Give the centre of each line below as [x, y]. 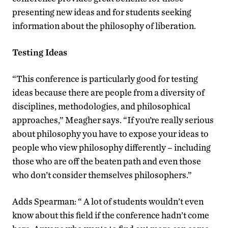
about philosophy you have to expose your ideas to [110, 133]
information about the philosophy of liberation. [104, 25]
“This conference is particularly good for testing [105, 78]
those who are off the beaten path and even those [107, 161]
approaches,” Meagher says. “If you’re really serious [113, 120]
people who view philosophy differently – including [111, 147]
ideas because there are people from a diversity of [108, 92]
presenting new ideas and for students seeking [102, 12]
